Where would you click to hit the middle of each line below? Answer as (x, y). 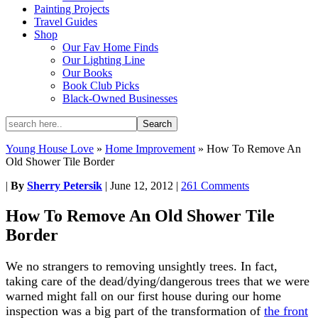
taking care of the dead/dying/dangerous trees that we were (158, 281)
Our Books (87, 73)
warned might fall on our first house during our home (143, 296)
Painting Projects (72, 9)
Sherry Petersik (65, 186)
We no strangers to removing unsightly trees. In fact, (142, 266)
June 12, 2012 (142, 186)
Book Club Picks (101, 86)
